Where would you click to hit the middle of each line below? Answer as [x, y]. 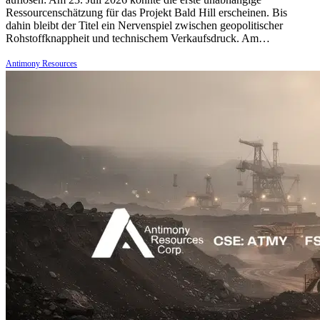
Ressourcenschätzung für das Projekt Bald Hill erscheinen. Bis [146, 13]
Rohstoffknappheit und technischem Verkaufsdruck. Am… [138, 39]
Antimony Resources [41, 64]
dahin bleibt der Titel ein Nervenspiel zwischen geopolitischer [144, 26]
